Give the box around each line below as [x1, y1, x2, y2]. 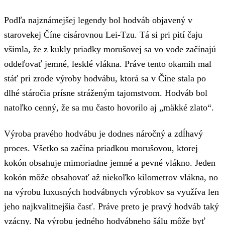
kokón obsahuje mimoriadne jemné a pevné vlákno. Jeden [4, 157, 215, 168]
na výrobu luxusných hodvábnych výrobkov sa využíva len [4, 186, 219, 197]
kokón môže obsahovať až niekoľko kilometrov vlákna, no [4, 172, 218, 182]
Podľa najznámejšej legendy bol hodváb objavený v [4, 15, 192, 26]
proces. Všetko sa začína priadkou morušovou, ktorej [4, 143, 198, 153]
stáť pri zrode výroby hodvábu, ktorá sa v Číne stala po [4, 73, 206, 84]
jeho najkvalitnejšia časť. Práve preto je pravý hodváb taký [4, 201, 219, 211]
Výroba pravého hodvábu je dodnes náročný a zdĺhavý [4, 128, 203, 139]
